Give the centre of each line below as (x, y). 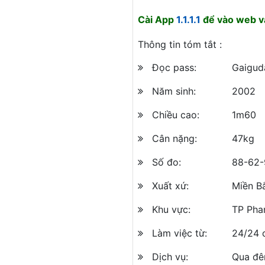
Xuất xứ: (170, 185)
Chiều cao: (176, 114)
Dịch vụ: (170, 256)
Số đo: (167, 162)
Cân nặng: (174, 138)
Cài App (157, 19)
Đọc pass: (174, 67)
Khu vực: (171, 209)
